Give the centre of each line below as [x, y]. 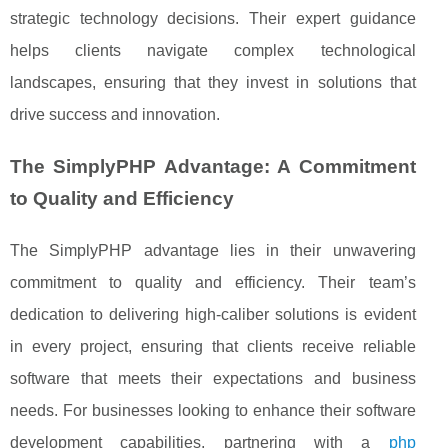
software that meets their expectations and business [213, 378]
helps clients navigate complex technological [213, 50]
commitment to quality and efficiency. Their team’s [213, 282]
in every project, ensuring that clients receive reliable [213, 346]
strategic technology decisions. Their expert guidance [213, 18]
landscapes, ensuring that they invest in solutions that [213, 82]
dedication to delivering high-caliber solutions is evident [213, 314]
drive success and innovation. [115, 114]
